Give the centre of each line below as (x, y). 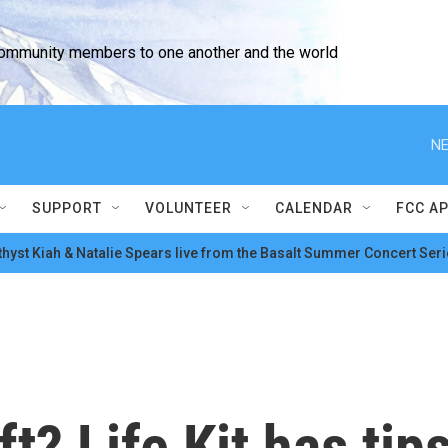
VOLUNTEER (188, 208)
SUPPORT (67, 208)
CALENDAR (314, 208)
